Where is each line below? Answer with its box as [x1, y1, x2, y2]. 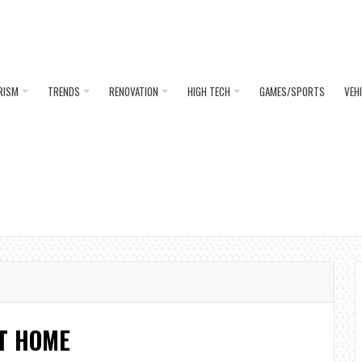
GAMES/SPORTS [259, 83, 325, 99]
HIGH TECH [187, 83, 230, 99]
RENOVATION [109, 83, 158, 99]
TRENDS [48, 83, 80, 99]
